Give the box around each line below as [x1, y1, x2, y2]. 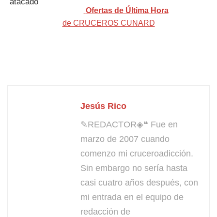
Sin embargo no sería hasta [80, 163, 187, 173]
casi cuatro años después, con [80, 177, 198, 187]
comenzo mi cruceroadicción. [80, 148, 193, 158]
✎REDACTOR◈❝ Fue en [80, 119, 178, 129]
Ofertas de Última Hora [85, 6, 169, 15]
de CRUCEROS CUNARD [62, 19, 155, 28]
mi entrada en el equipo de [80, 192, 184, 202]
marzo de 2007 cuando [80, 134, 170, 144]
